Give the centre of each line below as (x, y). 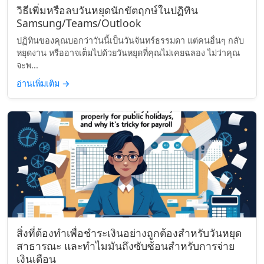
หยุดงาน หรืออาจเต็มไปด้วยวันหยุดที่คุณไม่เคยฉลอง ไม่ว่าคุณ (128, 53)
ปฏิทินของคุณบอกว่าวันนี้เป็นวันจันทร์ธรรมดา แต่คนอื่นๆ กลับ (130, 40)
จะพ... (27, 65)
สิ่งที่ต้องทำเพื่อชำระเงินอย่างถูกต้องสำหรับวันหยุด (129, 233)
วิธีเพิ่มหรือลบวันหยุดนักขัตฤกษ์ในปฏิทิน (107, 10)
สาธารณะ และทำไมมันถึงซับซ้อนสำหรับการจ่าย (126, 246)
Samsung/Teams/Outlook (79, 23)
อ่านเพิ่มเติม (39, 83)
